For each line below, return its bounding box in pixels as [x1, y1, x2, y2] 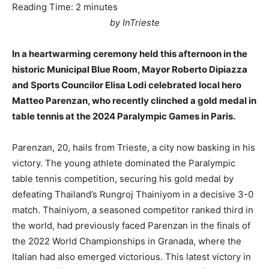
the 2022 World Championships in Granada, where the [12, 235, 241, 247]
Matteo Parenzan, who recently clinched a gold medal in [12, 95, 256, 106]
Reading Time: [12, 1, 76, 13]
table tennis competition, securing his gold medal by [12, 173, 234, 184]
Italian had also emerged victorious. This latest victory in [12, 251, 251, 262]
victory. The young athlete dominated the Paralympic [12, 157, 235, 169]
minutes [83, 1, 118, 13]
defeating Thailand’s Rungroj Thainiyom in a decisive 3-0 [12, 189, 253, 200]
